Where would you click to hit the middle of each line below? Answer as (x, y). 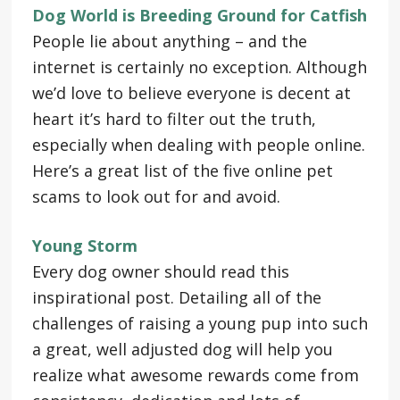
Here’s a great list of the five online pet (182, 170)
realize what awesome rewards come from (195, 375)
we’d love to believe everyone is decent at (191, 92)
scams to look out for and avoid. (156, 196)
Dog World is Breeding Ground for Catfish (199, 15)
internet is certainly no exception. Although (199, 67)
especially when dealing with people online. (198, 144)
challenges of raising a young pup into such (200, 323)
